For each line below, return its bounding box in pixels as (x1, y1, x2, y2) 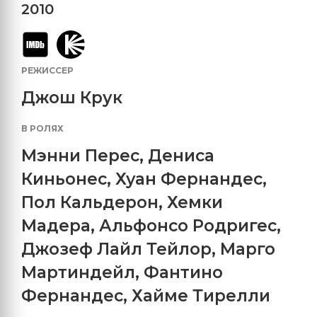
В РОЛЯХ (21, 123, 64, 134)
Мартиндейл (21, 263, 135, 283)
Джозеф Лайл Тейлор (21, 239, 212, 260)
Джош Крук (21, 88, 122, 108)
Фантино (144, 263, 223, 283)
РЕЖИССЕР (21, 65, 74, 76)
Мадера (21, 216, 91, 236)
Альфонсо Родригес (99, 216, 277, 236)
